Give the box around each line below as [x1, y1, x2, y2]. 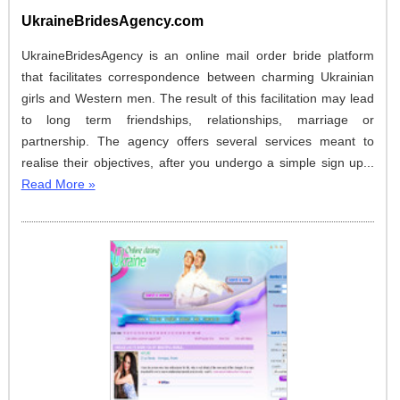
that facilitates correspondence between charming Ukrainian [21, 70, 375, 85]
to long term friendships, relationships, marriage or [21, 112, 375, 128]
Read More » [21, 177, 96, 192]
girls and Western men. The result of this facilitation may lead [21, 91, 375, 106]
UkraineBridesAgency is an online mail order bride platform [21, 48, 375, 63]
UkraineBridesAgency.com [21, 13, 204, 29]
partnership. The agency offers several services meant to [21, 134, 375, 149]
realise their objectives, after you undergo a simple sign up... [21, 155, 375, 171]
